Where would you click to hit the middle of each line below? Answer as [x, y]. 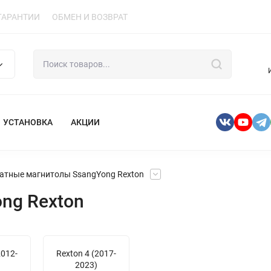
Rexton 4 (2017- [86, 253]
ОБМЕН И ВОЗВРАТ [90, 17]
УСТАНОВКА [28, 122]
